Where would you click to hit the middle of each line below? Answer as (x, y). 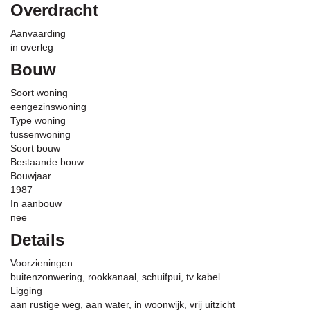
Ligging (26, 291)
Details (37, 240)
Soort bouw (35, 148)
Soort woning (39, 93)
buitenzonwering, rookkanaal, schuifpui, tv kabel (115, 277)
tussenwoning (40, 134)
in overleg (32, 47)
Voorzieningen (42, 263)
